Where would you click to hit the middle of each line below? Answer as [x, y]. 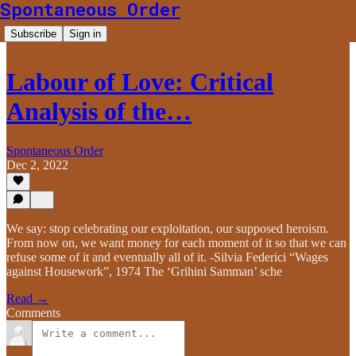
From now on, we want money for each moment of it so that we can [176, 243]
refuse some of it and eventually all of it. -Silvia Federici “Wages [167, 257]
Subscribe [33, 34]
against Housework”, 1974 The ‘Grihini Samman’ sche [144, 271]
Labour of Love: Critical [140, 82]
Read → [27, 298]
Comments [33, 313]
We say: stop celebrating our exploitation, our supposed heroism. [168, 228]
